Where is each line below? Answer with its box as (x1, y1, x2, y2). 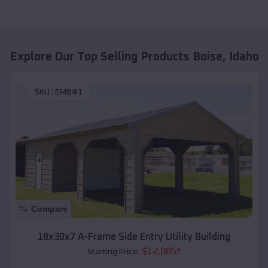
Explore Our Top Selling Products (9, 51, 193, 63)
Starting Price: (87, 247, 139, 256)
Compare (31, 203, 68, 214)
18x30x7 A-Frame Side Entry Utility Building (38, 232, 230, 242)
